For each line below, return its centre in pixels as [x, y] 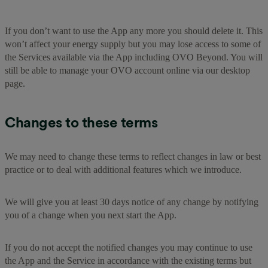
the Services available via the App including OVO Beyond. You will [134, 57]
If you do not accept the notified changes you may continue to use [129, 247]
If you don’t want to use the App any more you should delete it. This [134, 31]
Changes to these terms [81, 122]
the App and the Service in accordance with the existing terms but [128, 260]
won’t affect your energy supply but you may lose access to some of [133, 44]
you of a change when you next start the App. [91, 215]
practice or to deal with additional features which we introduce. [123, 169]
